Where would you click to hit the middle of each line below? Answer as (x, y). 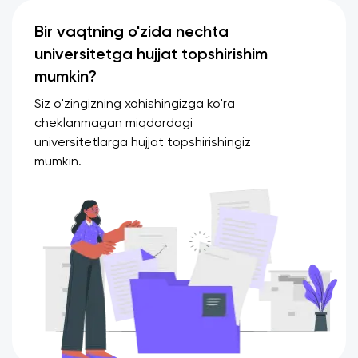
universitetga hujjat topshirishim (151, 56)
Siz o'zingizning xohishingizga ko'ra (135, 105)
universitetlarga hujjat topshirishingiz (143, 143)
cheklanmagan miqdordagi (113, 124)
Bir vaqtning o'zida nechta (131, 33)
